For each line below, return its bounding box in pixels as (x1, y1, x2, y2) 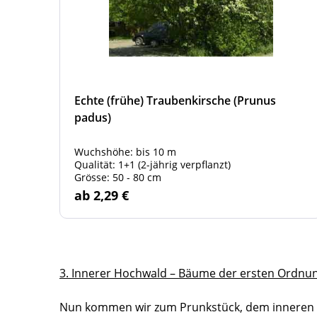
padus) (74, 110, 111, 125)
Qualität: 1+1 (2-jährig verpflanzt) (74, 158, 231, 171)
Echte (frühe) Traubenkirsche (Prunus (74, 93, 276, 108)
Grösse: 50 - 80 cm (74, 171, 161, 184)
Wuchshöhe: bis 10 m (74, 145, 176, 158)
